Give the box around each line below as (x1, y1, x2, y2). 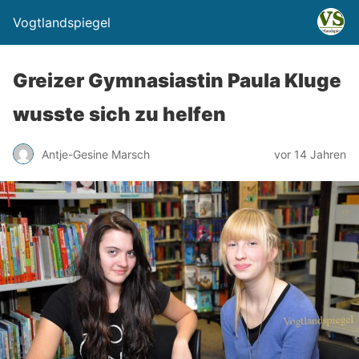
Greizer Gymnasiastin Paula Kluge (13, 69, 341, 92)
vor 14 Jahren (274, 147, 346, 161)
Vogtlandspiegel (13, 14, 111, 30)
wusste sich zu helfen (13, 103, 226, 126)
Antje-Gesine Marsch (42, 147, 150, 161)
